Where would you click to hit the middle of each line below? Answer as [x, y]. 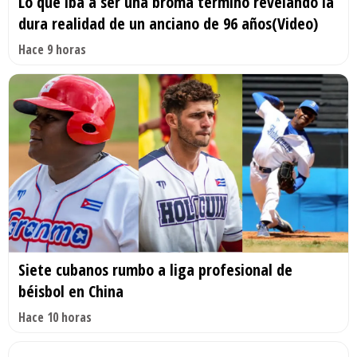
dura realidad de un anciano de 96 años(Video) [168, 24]
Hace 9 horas [52, 50]
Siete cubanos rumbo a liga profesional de [155, 269]
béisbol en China [71, 291]
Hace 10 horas [55, 317]
